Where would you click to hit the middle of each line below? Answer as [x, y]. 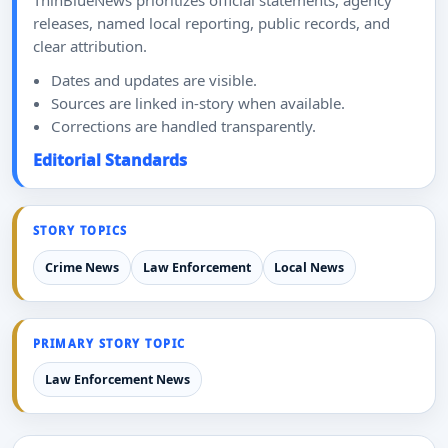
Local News [309, 267]
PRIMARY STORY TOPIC [109, 343]
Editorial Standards [110, 160]
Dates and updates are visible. [153, 79]
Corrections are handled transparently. [183, 125]
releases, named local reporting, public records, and [211, 23]
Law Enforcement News [117, 380]
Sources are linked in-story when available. [197, 102]
